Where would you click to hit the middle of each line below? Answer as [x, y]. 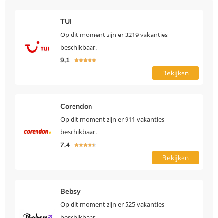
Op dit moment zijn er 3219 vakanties [114, 35]
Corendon [76, 106]
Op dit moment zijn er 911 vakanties [112, 119]
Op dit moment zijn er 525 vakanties [112, 205]
